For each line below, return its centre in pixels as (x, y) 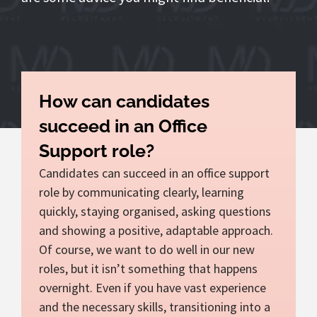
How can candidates (124, 101)
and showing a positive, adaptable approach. (156, 230)
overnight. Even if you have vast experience (152, 287)
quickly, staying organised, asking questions (155, 211)
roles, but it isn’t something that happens (148, 268)
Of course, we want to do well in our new (147, 249)
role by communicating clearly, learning (142, 192)
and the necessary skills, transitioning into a (155, 306)
